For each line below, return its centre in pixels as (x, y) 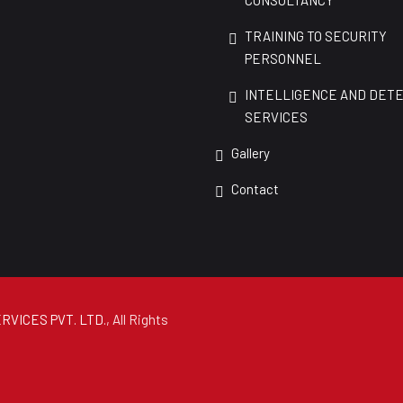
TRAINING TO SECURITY (316, 36)
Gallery (251, 153)
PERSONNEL (283, 58)
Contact (255, 189)
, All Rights (137, 319)
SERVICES (276, 117)
